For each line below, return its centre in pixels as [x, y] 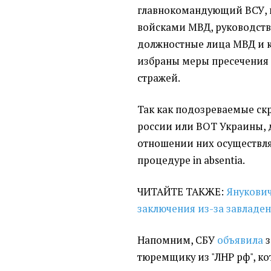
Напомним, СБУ [178, 240]
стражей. [159, 78]
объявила [240, 240]
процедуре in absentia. [191, 160]
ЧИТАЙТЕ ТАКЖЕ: [182, 191]
